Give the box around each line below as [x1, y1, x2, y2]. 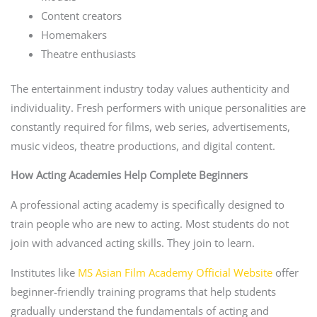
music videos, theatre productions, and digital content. [10, 138, 275, 153]
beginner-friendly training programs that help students [10, 284, 276, 299]
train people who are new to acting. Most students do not [10, 217, 289, 231]
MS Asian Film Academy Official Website [77, 265, 272, 279]
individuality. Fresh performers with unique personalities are [10, 100, 306, 115]
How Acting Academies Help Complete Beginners [10, 168, 248, 183]
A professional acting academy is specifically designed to [10, 197, 284, 212]
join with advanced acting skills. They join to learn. [10, 236, 255, 250]
